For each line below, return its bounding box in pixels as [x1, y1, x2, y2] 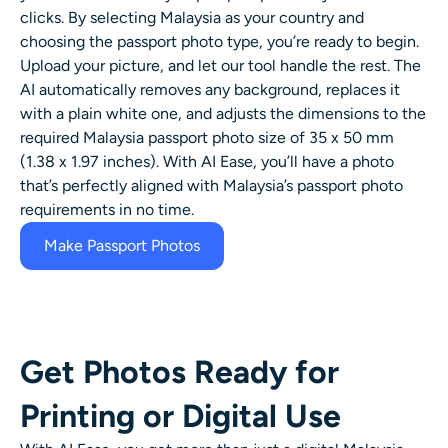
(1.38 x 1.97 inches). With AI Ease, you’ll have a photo [20, 151, 394, 171]
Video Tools [32, 113, 106, 130]
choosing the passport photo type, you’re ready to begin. [20, 31, 419, 51]
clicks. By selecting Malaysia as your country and [20, 7, 364, 27]
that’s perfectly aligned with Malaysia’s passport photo [20, 175, 403, 195]
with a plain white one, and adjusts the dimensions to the [20, 103, 426, 123]
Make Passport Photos [44, 235, 200, 255]
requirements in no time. [20, 199, 194, 219]
